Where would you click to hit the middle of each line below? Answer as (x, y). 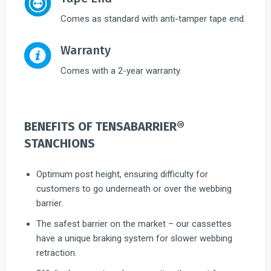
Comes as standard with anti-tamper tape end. (153, 18)
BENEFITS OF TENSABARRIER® (104, 126)
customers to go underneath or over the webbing (134, 188)
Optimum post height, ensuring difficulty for (122, 174)
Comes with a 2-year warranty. (121, 70)
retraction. (57, 253)
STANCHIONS (60, 143)
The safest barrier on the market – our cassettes (134, 224)
